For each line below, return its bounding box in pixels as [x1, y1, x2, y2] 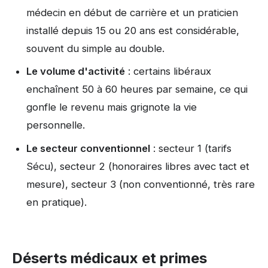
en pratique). [26, 196, 87, 208]
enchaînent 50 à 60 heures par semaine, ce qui [26, 83, 248, 96]
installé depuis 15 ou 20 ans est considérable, [26, 24, 239, 36]
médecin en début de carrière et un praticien [26, 6, 238, 19]
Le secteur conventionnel [26, 142, 150, 154]
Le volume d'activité [26, 65, 125, 78]
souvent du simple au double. [26, 42, 165, 54]
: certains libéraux [125, 65, 211, 78]
